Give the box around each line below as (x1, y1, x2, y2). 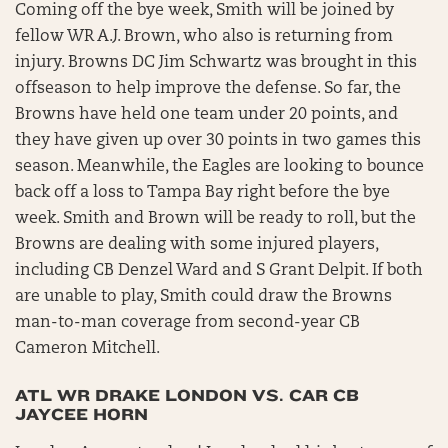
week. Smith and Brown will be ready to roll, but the (15, 211, 416, 227)
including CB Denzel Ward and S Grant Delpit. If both (15, 263, 423, 279)
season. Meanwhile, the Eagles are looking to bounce (15, 159, 424, 175)
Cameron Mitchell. (15, 341, 164, 357)
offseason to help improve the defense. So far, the (15, 81, 401, 97)
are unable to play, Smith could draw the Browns (15, 289, 392, 305)
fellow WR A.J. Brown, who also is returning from (15, 29, 393, 45)
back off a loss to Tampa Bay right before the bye (15, 185, 390, 201)
